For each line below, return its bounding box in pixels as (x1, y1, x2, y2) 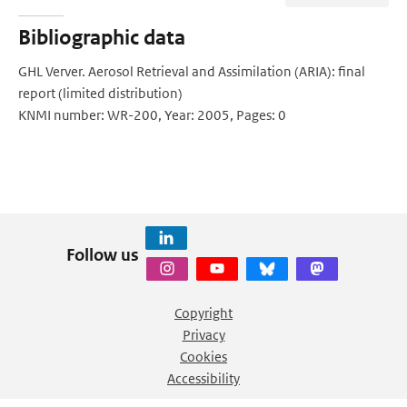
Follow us (65, 243, 139, 265)
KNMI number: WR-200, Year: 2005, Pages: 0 (18, 106, 286, 124)
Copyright (174, 304, 233, 322)
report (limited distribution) (18, 84, 183, 102)
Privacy (182, 326, 225, 343)
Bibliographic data (18, 25, 185, 50)
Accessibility (167, 370, 240, 387)
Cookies (180, 348, 227, 365)
